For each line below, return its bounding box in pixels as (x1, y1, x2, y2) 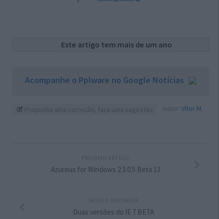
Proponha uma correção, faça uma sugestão (23, 105, 153, 114)
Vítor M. (181, 104, 203, 113)
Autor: (162, 104, 182, 113)
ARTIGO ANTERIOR (88, 197, 138, 204)
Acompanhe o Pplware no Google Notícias (25, 74, 184, 86)
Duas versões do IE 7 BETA (72, 207, 154, 217)
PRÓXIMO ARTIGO (82, 154, 130, 162)
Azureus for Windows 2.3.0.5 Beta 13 (50, 165, 160, 175)
